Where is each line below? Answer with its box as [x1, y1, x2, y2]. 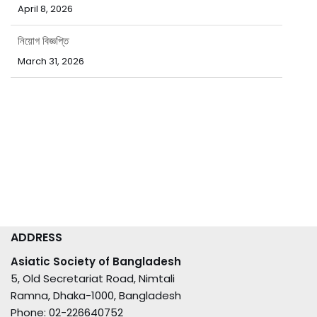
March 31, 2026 [18, 24, 84, 38]
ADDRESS [11, 229, 62, 246]
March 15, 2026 [18, 76, 84, 91]
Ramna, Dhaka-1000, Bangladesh [11, 288, 181, 303]
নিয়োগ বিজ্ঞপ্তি [18, 3, 69, 18]
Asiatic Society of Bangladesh [11, 254, 181, 269]
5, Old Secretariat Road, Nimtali [11, 271, 175, 286]
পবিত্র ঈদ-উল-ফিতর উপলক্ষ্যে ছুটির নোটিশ [18, 55, 171, 71]
